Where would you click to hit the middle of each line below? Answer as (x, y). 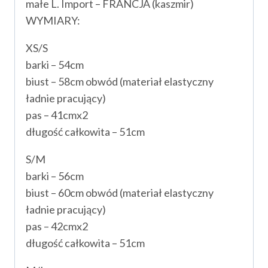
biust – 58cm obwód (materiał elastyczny (120, 82)
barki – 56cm (55, 176)
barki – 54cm (55, 65)
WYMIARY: (53, 21)
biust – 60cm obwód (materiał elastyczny (120, 193)
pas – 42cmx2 (57, 226)
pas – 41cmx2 (57, 115)
